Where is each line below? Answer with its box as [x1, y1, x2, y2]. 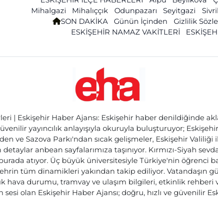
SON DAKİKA [60, 17, 108, 26]
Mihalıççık [72, 6, 109, 15]
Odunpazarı [114, 6, 157, 15]
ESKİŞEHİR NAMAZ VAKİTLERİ [71, 27, 180, 36]
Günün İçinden [114, 17, 168, 26]
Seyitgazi [163, 6, 196, 15]
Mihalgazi [31, 6, 66, 15]
